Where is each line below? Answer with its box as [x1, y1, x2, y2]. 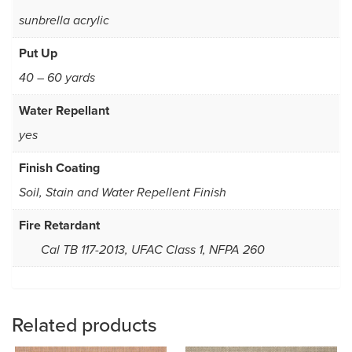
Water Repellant [19, 101, 109, 120]
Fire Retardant [19, 216, 100, 235]
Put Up [19, 44, 57, 63]
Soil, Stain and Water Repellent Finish [19, 185, 226, 201]
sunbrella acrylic [19, 13, 109, 29]
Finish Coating [19, 159, 100, 178]
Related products [12, 310, 157, 339]
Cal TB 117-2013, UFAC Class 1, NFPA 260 [19, 243, 265, 258]
